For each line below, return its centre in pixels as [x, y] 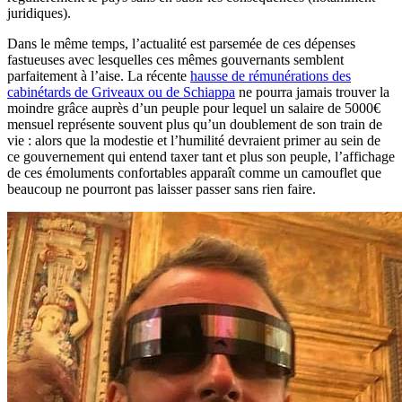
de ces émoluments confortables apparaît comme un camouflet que [194, 172]
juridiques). [39, 13]
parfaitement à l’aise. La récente [99, 75]
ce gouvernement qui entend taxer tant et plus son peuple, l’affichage [201, 156]
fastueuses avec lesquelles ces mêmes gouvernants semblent [175, 59]
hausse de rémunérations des [271, 75]
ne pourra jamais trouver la [312, 92]
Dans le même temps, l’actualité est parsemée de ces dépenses [181, 43]
